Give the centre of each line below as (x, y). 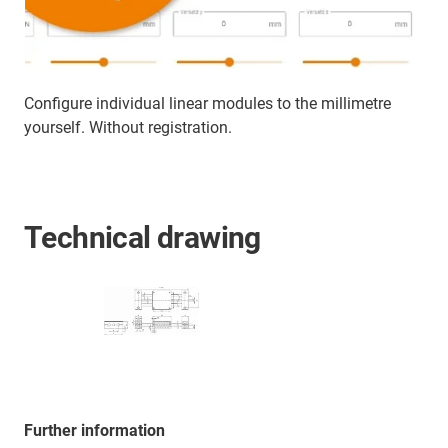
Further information (94, 431)
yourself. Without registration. (128, 128)
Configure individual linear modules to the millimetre (207, 104)
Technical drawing (142, 238)
